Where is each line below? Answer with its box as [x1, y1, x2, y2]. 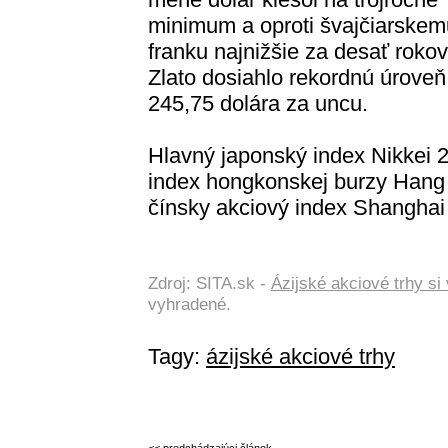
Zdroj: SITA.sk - [148, 273, 271, 294]
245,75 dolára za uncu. [148, 91, 368, 117]
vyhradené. [148, 294, 231, 315]
